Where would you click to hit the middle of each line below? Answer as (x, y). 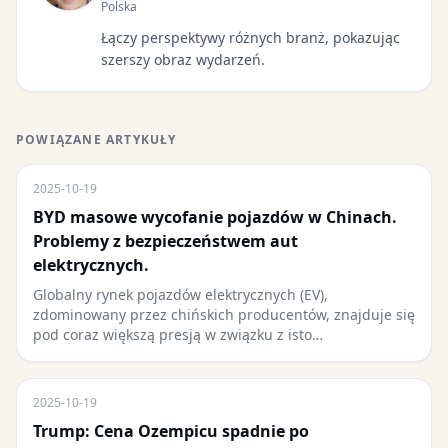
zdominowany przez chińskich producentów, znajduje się (224, 314)
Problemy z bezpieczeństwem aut (165, 241)
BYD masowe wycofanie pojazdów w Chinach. (215, 217)
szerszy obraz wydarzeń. (183, 59)
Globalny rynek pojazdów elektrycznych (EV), (180, 294)
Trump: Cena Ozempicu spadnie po (171, 431)
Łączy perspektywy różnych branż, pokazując (250, 37)
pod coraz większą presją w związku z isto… (178, 334)
